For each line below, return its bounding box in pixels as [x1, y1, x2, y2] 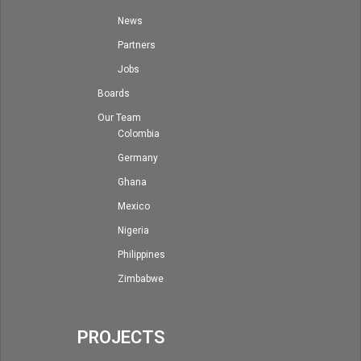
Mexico [118, 200, 150, 212]
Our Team [98, 111, 141, 123]
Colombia [118, 127, 160, 139]
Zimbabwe [118, 272, 164, 284]
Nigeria [118, 224, 149, 236]
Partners [118, 39, 156, 51]
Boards [98, 87, 130, 99]
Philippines [118, 248, 165, 260]
